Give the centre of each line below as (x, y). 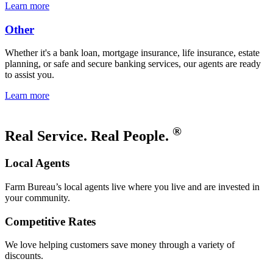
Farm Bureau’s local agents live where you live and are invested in (132, 187)
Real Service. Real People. (89, 136)
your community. (37, 198)
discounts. (24, 256)
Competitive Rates (50, 221)
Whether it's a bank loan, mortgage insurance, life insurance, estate (132, 53)
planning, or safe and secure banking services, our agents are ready (133, 64)
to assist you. (30, 75)
